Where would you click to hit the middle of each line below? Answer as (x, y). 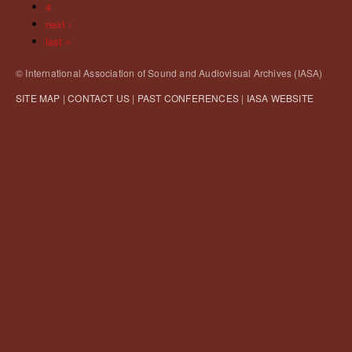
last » (58, 41)
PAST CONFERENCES (188, 98)
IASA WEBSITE (280, 98)
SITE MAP (38, 98)
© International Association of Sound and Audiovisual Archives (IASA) (169, 72)
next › (58, 24)
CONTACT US (99, 98)
